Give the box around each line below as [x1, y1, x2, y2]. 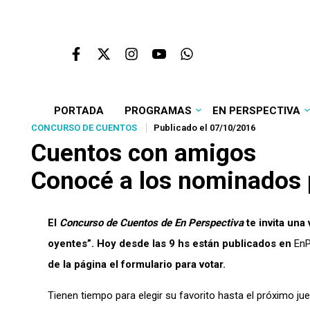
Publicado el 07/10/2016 [154, 122, 255, 133]
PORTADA [53, 104, 104, 117]
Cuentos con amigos [31, 139, 256, 167]
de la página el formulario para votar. [48, 258, 226, 271]
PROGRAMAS [124, 104, 192, 117]
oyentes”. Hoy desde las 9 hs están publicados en [48, 237, 294, 250]
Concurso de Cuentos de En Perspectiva [60, 217, 244, 229]
